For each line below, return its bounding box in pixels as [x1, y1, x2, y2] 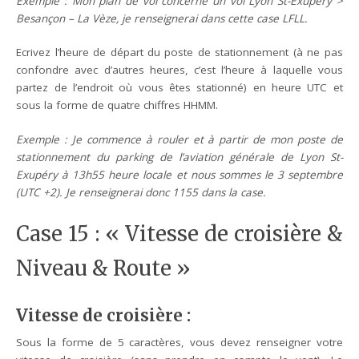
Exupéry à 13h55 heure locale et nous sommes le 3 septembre [16, 167, 343, 182]
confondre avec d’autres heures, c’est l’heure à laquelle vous [16, 63, 343, 78]
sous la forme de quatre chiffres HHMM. [16, 98, 219, 113]
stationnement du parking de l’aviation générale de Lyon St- [16, 149, 343, 164]
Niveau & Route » [16, 255, 192, 281]
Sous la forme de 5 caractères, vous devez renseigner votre [16, 334, 343, 349]
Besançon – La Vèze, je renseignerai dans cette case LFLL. [16, 11, 309, 26]
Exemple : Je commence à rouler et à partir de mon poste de [16, 131, 343, 147]
